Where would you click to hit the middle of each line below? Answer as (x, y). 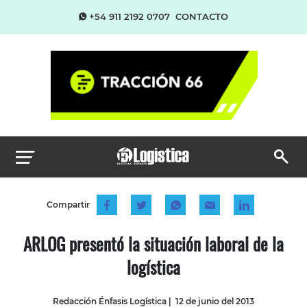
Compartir (68, 204)
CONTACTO (202, 16)
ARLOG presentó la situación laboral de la (153, 243)
